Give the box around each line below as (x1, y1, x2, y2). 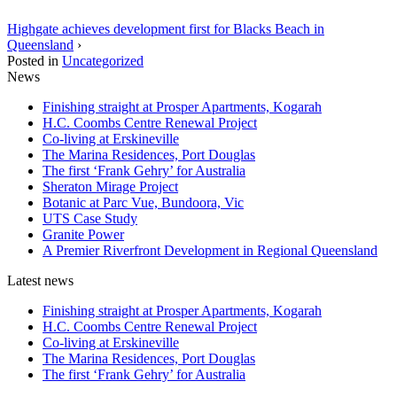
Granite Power (43, 226, 124, 242)
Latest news (7, 272, 74, 288)
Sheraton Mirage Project (43, 178, 178, 194)
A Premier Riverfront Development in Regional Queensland (43, 242, 378, 258)
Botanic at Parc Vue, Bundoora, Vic (43, 194, 244, 210)
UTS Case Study (43, 210, 137, 226)
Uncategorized (62, 52, 144, 68)
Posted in (7, 52, 62, 68)
